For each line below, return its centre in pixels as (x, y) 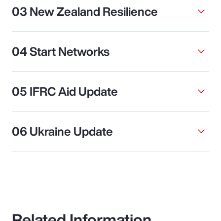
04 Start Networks (61, 52)
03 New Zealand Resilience (85, 12)
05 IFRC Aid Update (65, 92)
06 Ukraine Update (62, 131)
